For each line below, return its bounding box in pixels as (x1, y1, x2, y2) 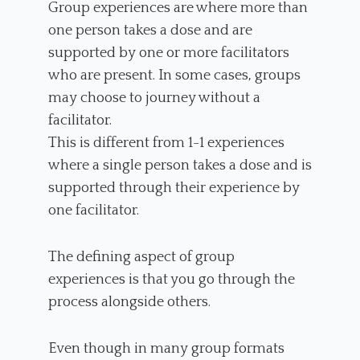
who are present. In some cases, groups (48, 67, 301, 84)
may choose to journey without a (48, 89, 260, 106)
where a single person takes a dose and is (48, 157, 312, 174)
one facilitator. (48, 202, 139, 219)
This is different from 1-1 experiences (48, 134, 284, 151)
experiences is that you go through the (48, 271, 295, 288)
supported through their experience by (48, 179, 300, 196)
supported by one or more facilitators (48, 44, 289, 61)
